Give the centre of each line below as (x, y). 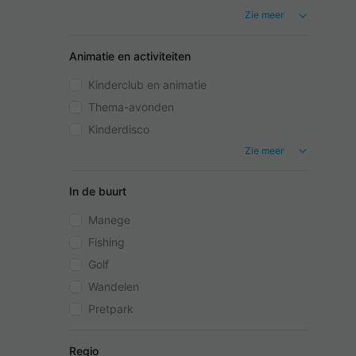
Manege (109, 220)
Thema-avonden (131, 106)
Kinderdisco (119, 129)
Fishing (106, 242)
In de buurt (98, 192)
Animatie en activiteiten (130, 56)
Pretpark (111, 309)
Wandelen (114, 287)
